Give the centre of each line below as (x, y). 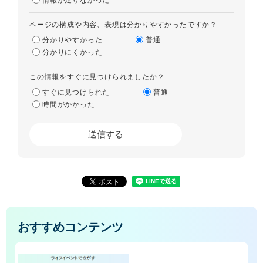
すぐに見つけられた (76, 92)
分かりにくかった (73, 52)
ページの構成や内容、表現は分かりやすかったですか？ (123, 24)
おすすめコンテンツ (70, 227)
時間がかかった (69, 104)
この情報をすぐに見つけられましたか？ (97, 77)
